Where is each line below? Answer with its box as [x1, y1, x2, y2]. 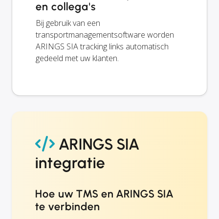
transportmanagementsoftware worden [36, 29, 174, 40]
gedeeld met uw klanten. [36, 52, 119, 64]
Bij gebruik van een [36, 17, 100, 28]
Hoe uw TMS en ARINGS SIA [35, 187, 174, 200]
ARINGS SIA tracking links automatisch [36, 41, 169, 52]
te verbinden [35, 199, 100, 213]
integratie [35, 153, 105, 172]
